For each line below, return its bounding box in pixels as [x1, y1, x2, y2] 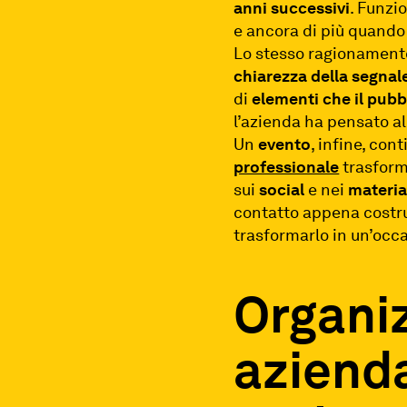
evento [258, 134, 312, 154]
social [259, 179, 305, 199]
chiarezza [233, 65, 308, 85]
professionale [233, 156, 340, 176]
